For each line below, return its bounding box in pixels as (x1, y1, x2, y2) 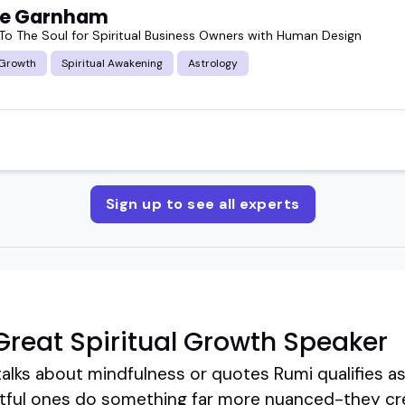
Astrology (188, 55, 238, 71)
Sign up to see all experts (105, 193, 300, 213)
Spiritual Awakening (61, 55, 163, 71)
